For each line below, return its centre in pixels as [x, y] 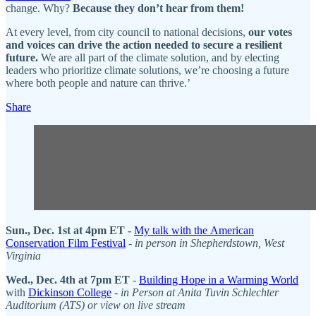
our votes [270, 32]
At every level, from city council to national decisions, [127, 32]
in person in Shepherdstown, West [209, 243]
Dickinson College [70, 292]
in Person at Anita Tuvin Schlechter [200, 292]
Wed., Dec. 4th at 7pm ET [69, 279]
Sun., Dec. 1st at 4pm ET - [70, 230]
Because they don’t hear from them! [158, 8]
